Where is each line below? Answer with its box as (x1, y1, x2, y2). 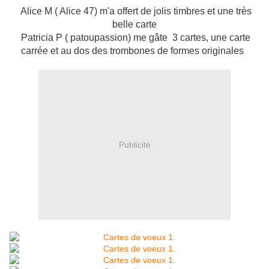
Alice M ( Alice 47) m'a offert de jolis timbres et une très (17, 6, 252, 17)
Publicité (118, 139, 151, 150)
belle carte (112, 19, 157, 30)
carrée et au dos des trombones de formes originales (20, 46, 249, 56)
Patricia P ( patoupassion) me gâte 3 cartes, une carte (19, 32, 250, 43)
